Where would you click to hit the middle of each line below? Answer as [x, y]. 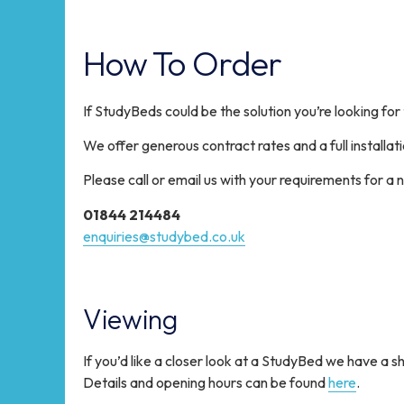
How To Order [183, 63]
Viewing [130, 320]
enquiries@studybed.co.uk [164, 236]
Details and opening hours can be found [206, 383]
